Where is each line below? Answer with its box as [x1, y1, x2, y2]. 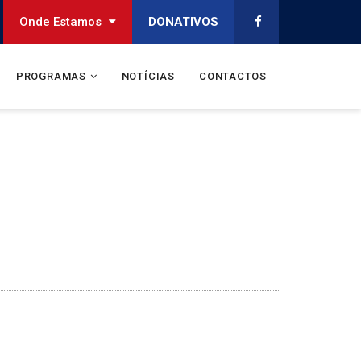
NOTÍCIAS [121, 70, 175, 82]
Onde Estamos [19, 15, 105, 29]
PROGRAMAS [15, 70, 86, 82]
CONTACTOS [198, 70, 267, 82]
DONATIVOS [148, 15, 218, 29]
